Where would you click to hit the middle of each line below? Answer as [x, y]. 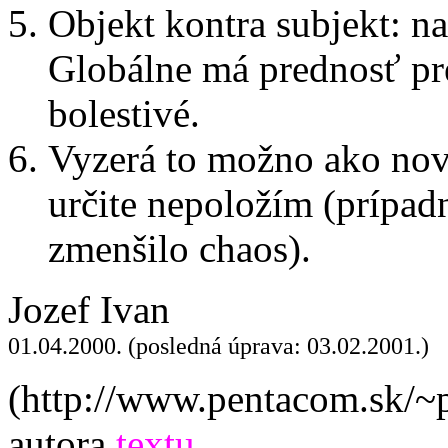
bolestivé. [124, 113]
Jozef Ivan [89, 309]
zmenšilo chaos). [179, 248]
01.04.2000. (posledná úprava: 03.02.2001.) [218, 345]
